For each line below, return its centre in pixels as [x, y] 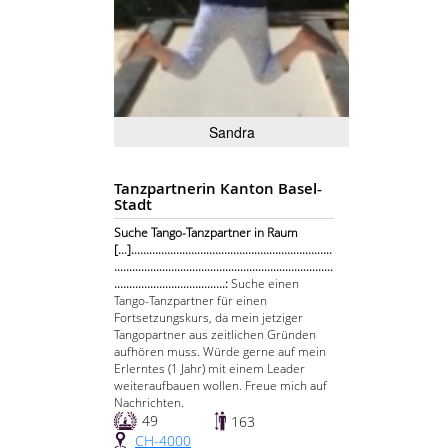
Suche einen [265, 284]
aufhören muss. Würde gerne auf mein [220, 352]
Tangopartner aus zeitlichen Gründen [215, 335]
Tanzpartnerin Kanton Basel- [218, 189]
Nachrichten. [149, 403]
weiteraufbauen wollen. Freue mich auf [220, 386]
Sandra [231, 132]
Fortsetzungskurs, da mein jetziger [208, 318]
